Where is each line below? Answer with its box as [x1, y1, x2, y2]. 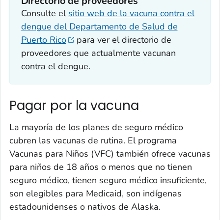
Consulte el [21, 7, 68, 19]
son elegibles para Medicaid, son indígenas [9, 187, 182, 199]
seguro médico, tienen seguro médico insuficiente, [9, 174, 207, 186]
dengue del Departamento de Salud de [21, 20, 178, 32]
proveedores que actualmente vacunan [21, 47, 176, 59]
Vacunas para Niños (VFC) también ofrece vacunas [9, 147, 211, 160]
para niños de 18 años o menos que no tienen [9, 161, 192, 173]
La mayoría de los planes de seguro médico [9, 121, 183, 133]
